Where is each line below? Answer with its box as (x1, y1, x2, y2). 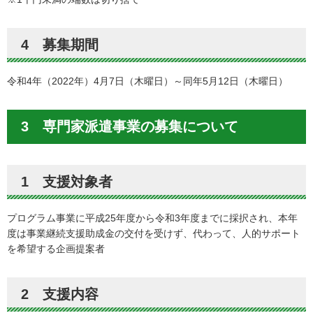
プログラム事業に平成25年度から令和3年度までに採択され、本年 (7, 212, 298, 224)
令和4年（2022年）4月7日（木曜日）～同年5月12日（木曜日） (7, 75, 288, 87)
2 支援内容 (21, 286, 99, 302)
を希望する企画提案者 (7, 242, 105, 254)
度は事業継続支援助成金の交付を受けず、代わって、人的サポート (7, 227, 300, 239)
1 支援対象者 (21, 173, 112, 189)
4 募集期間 (21, 36, 99, 52)
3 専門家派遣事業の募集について (21, 118, 238, 134)
